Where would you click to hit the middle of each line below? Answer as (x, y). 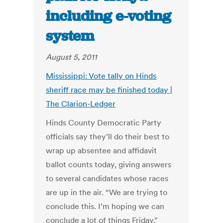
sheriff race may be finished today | (109, 90)
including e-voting (109, 16)
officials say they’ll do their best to (108, 137)
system (70, 36)
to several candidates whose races (107, 178)
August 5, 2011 (72, 57)
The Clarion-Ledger (81, 104)
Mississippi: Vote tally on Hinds (101, 76)
